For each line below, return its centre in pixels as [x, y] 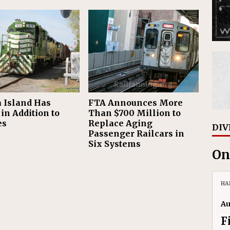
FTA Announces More [136, 103]
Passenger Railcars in [137, 134]
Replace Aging [121, 123]
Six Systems [115, 144]
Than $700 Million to [135, 113]
